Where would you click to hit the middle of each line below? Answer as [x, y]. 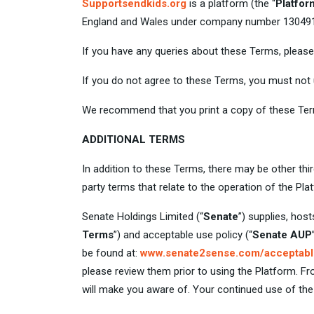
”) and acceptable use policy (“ [183, 235]
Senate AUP [282, 235]
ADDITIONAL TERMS [134, 139]
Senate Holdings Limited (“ [143, 217]
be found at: [111, 253]
